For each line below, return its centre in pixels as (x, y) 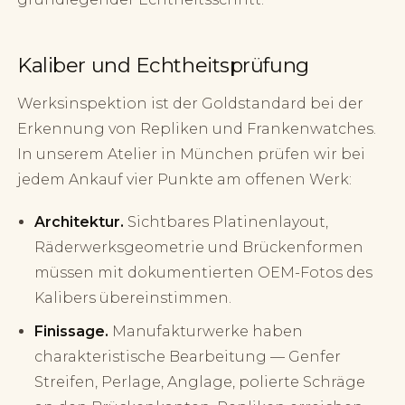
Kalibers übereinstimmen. (133, 298)
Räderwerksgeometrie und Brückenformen (199, 248)
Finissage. (72, 332)
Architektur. (80, 222)
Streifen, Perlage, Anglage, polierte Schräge (200, 382)
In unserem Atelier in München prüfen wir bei (192, 155)
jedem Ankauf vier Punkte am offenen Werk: (185, 180)
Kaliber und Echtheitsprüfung (163, 66)
